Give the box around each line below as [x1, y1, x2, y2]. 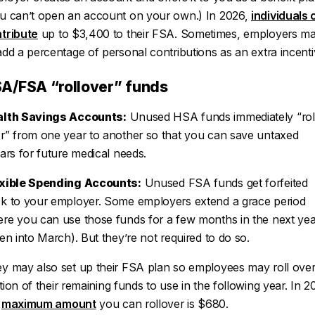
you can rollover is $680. [96, 297, 229, 311]
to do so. [201, 231, 250, 245]
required [160, 231, 202, 245]
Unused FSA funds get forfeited [141, 176, 308, 190]
